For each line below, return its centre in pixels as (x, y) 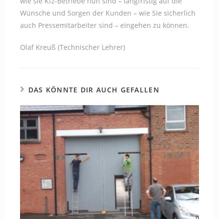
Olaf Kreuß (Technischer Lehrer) (73, 47)
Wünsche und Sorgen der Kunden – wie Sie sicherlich (108, 13)
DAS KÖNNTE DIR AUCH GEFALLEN (94, 90)
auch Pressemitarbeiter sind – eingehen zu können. (105, 25)
